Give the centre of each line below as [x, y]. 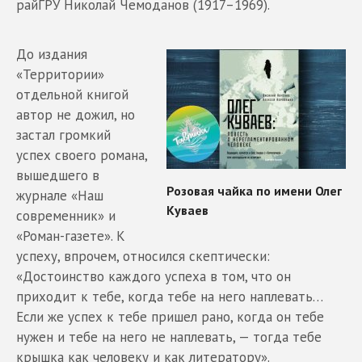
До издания [52, 55]
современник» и [66, 216]
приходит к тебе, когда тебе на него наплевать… [169, 297]
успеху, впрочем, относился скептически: [143, 257]
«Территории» [60, 75]
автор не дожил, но [76, 115]
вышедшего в [58, 176]
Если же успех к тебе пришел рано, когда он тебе [170, 317]
